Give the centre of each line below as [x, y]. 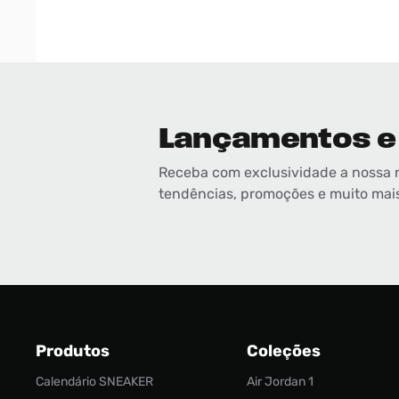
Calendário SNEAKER [94, 381]
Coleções [284, 350]
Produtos [73, 350]
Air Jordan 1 [280, 381]
